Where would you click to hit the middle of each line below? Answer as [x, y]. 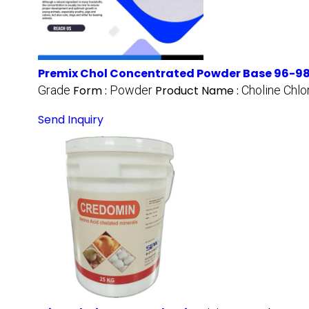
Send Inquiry [71, 120]
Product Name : [198, 91]
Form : [91, 91]
